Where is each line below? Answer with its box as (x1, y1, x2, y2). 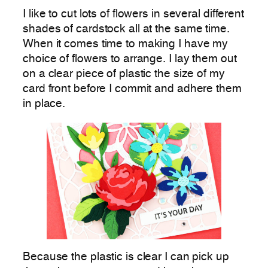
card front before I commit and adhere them (23, 83, 242, 95)
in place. (23, 98, 66, 109)
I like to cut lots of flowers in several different (23, 8, 244, 20)
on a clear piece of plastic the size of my (23, 68, 225, 80)
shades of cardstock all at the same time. (23, 23, 230, 35)
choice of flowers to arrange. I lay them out (23, 53, 237, 65)
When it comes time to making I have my (23, 38, 229, 50)
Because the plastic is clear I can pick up (23, 252, 229, 263)
